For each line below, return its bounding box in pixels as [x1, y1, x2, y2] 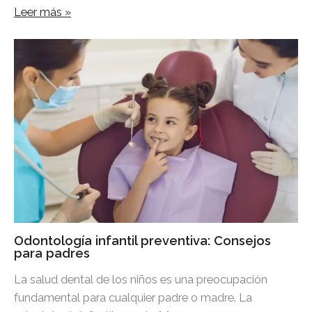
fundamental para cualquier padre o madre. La [14, 290, 252, 304]
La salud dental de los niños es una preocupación [14, 272, 267, 286]
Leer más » [14, 6, 71, 19]
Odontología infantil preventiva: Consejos [14, 233, 271, 248]
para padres [14, 245, 90, 260]
